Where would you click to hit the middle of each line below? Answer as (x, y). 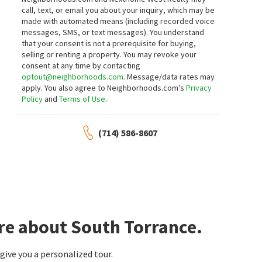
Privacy (199, 88)
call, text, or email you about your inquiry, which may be (118, 10)
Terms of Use (82, 99)
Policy (32, 99)
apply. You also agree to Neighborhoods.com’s (104, 88)
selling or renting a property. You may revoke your (109, 54)
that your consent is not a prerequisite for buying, (109, 43)
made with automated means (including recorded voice (118, 21)
